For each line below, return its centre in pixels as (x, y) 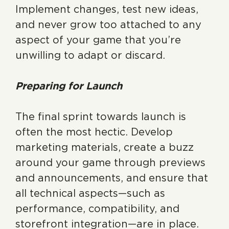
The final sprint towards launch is (101, 117)
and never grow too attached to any (108, 25)
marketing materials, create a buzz (105, 147)
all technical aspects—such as (90, 193)
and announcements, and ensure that (112, 178)
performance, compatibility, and (97, 209)
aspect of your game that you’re (98, 40)
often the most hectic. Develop (94, 132)
